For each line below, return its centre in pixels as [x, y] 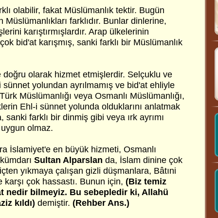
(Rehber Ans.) [101, 203]
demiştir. [54, 203]
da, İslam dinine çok [143, 160]
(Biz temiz [146, 182]
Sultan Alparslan [68, 160]
